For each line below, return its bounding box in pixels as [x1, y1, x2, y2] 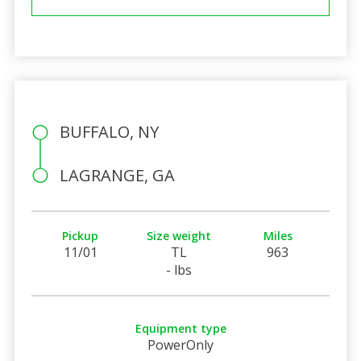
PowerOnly [147, 335, 214, 354]
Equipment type [135, 320, 226, 336]
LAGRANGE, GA [59, 164, 175, 186]
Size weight [147, 227, 212, 243]
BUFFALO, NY [59, 120, 159, 143]
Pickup [62, 227, 99, 243]
